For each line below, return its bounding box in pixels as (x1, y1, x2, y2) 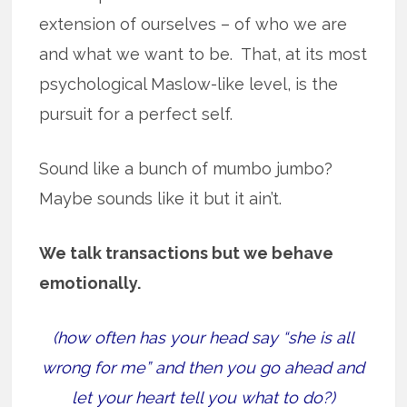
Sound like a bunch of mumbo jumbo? (39, 159, 333, 179)
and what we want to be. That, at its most (39, 45, 368, 65)
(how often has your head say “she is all (52, 328, 354, 348)
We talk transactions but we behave (39, 243, 334, 263)
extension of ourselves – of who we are (39, 15, 348, 35)
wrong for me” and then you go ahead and (42, 358, 365, 378)
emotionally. (39, 273, 142, 293)
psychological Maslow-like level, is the (39, 74, 339, 94)
